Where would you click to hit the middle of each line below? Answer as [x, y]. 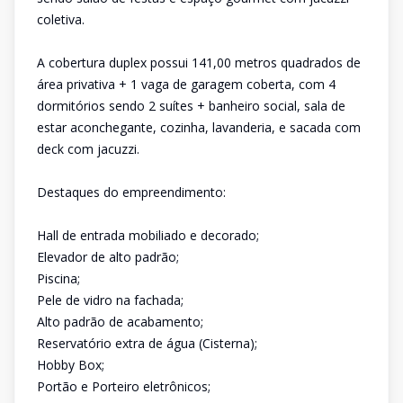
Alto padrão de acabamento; [120, 322]
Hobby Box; [71, 365]
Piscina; [58, 278]
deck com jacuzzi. [88, 149]
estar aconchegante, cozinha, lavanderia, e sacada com [199, 127]
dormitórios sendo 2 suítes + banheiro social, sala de [191, 106]
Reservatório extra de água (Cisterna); [147, 343]
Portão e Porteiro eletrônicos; [124, 386]
